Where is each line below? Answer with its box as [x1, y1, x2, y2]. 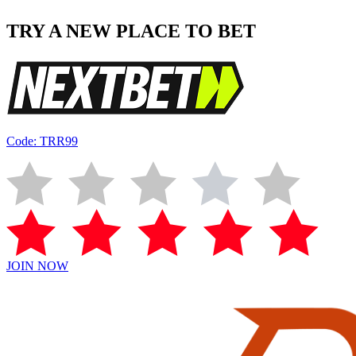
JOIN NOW [6, 259, 68, 273]
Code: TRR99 [6, 134, 78, 149]
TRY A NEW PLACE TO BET [6, 21, 256, 42]
